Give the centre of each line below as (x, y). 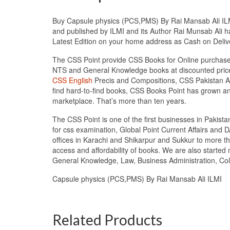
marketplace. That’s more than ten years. (119, 100)
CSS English (72, 80)
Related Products (107, 219)
